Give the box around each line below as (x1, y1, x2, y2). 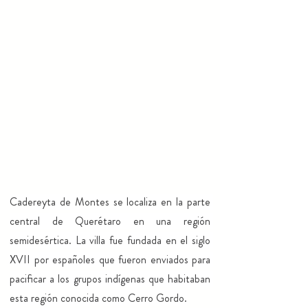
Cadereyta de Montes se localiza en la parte (10, 194, 210, 210)
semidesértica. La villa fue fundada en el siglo (10, 232, 210, 248)
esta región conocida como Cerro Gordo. (10, 290, 187, 306)
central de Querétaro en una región (10, 213, 210, 229)
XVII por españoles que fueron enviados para (10, 252, 210, 267)
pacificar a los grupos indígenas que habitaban (10, 271, 210, 287)
